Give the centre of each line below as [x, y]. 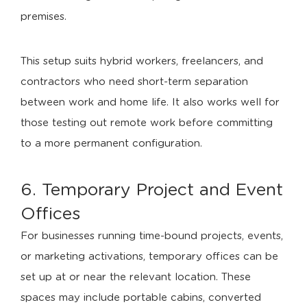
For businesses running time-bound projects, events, [152, 236]
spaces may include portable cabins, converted [141, 298]
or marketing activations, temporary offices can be [149, 257]
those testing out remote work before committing [147, 123]
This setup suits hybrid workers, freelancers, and [142, 61]
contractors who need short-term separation [134, 82]
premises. [44, 17]
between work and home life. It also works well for [150, 102]
